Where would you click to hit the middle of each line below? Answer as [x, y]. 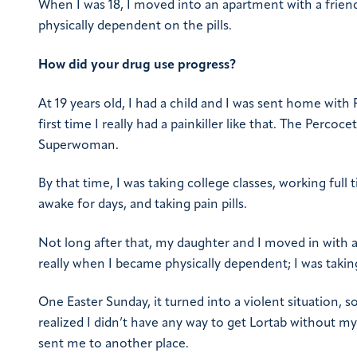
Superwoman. [78, 145]
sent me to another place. [114, 345]
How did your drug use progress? [137, 65]
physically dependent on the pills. [135, 27]
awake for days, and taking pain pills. [143, 205]
